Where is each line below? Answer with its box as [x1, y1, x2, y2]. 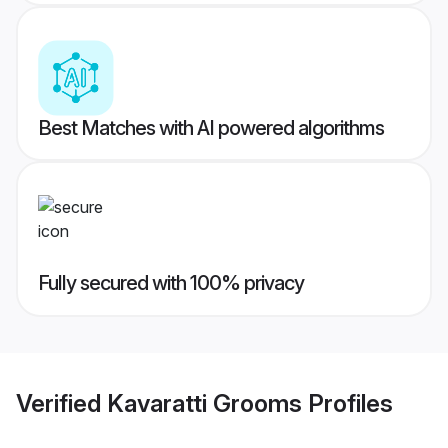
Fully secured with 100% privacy [38, 271, 304, 296]
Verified [16, 388, 107, 418]
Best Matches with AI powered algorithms [38, 116, 384, 141]
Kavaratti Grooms [107, 388, 302, 418]
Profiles [302, 388, 393, 418]
